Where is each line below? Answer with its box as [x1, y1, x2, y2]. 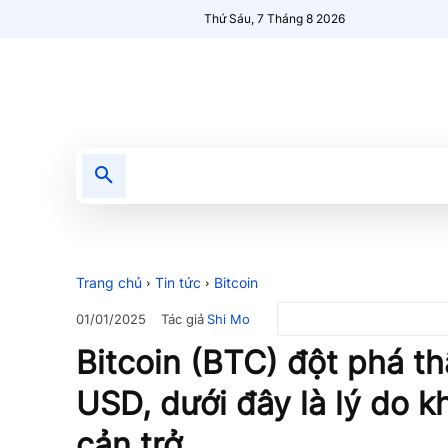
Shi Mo [207, 310, 250, 327]
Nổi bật [263, 167, 311, 184]
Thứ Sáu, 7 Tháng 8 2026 [204, 11, 346, 26]
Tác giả [161, 310, 204, 327]
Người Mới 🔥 [343, 167, 428, 184]
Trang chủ [76, 274, 142, 291]
